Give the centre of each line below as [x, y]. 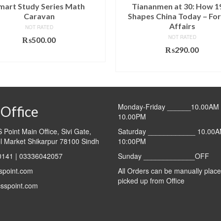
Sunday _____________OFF [164, 156]
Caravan [39, 16]
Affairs [182, 26]
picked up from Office [151, 180]
